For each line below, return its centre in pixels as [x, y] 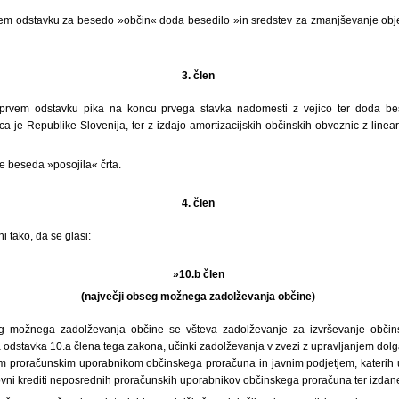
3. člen [199, 75]
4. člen [199, 203]
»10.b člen [199, 274]
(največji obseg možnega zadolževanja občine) [199, 296]
